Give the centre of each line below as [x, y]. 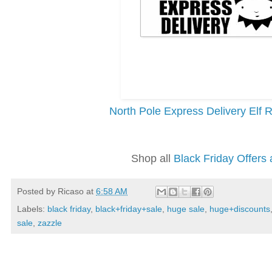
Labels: [32, 209]
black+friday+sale [129, 209]
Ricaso [71, 191]
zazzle [50, 223]
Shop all [152, 158]
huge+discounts [240, 209]
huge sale [186, 209]
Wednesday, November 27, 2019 [90, 264]
